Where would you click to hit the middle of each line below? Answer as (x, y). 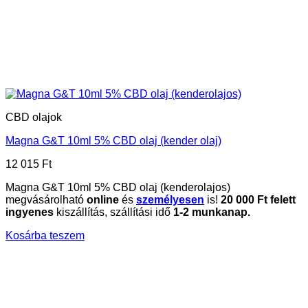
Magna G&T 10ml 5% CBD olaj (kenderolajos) (118, 187)
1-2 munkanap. (212, 212)
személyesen (170, 199)
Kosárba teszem (45, 235)
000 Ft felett (264, 199)
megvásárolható (46, 199)
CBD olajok (34, 117)
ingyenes (30, 212)
